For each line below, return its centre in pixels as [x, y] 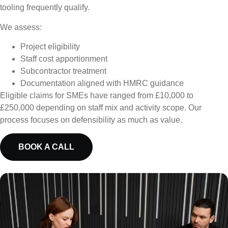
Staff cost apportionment [64, 59]
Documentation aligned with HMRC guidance [102, 83]
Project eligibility [50, 47]
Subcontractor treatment [63, 71]
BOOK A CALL [46, 147]
